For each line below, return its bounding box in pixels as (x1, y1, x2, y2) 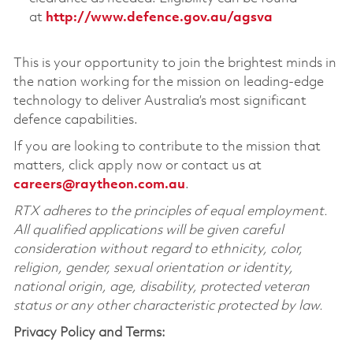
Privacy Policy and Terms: (13, 326, 165, 340)
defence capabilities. (13, 113, 138, 128)
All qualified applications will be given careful (13, 224, 284, 238)
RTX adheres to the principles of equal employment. (13, 205, 328, 219)
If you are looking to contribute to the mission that (13, 140, 321, 154)
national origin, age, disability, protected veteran (13, 281, 310, 295)
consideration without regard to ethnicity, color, (13, 243, 303, 257)
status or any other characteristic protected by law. (13, 299, 329, 314)
